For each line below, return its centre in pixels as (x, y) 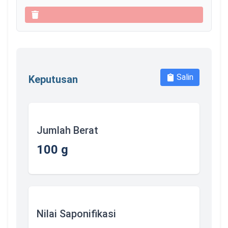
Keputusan (53, 79)
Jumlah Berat (67, 130)
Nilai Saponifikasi (76, 214)
